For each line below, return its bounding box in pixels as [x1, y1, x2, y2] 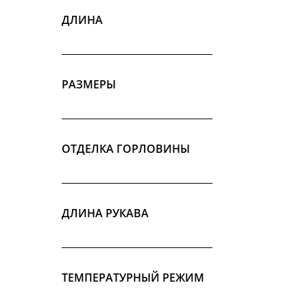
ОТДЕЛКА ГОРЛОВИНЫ [62, 141, 190, 156]
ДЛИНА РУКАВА [62, 206, 149, 221]
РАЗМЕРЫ [62, 77, 116, 92]
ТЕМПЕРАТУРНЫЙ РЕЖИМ [62, 270, 204, 285]
